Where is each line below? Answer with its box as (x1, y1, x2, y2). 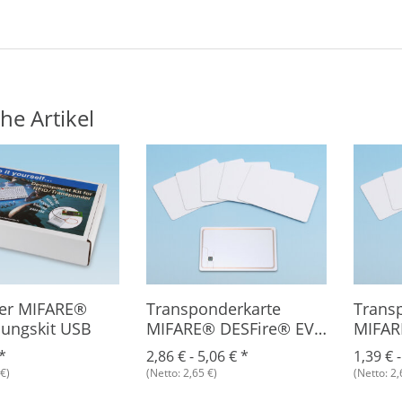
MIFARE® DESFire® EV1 (145, 316, 323, 339)
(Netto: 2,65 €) (145, 364, 217, 380)
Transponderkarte (145, 296, 281, 319)
